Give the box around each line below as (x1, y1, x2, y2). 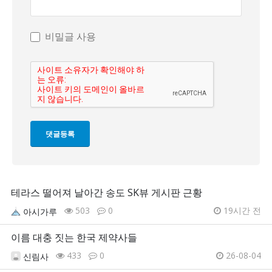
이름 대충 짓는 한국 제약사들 (11, 231, 137, 245)
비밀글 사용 (45, 30, 96, 44)
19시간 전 (221, 205, 261, 217)
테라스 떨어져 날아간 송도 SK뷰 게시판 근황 (11, 186, 202, 200)
